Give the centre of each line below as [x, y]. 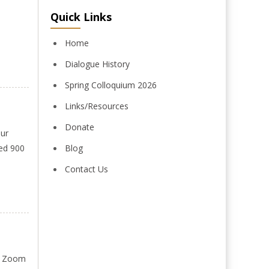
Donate [79, 127]
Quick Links [81, 17]
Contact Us [86, 169]
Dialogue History [97, 64]
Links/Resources [96, 106]
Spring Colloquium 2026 [110, 85]
